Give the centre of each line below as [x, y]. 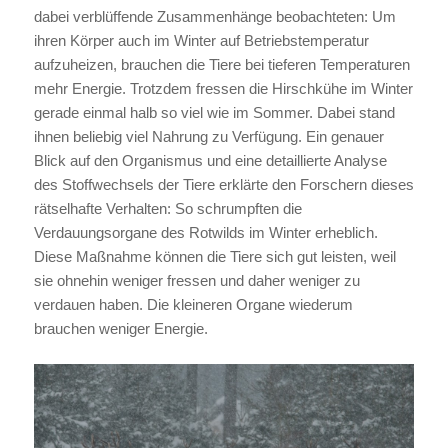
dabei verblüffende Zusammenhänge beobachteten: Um [214, 16]
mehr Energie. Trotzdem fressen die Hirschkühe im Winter [223, 88]
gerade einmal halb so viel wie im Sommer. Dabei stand [214, 112]
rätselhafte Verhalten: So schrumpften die [167, 208]
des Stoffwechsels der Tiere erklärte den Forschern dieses [223, 184]
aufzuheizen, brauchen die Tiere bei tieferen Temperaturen [221, 64]
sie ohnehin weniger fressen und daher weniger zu [196, 280]
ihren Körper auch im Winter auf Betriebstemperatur [201, 40]
